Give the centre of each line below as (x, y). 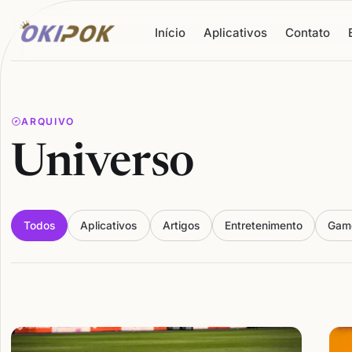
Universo (102, 164)
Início (170, 32)
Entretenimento (264, 226)
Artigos (181, 226)
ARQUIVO (48, 121)
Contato (308, 32)
